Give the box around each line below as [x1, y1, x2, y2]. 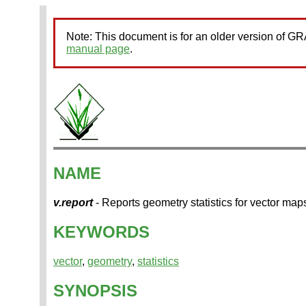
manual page [66, 43, 130, 55]
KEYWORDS [53, 222, 150, 241]
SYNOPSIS [53, 281, 137, 300]
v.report [53, 196, 93, 208]
